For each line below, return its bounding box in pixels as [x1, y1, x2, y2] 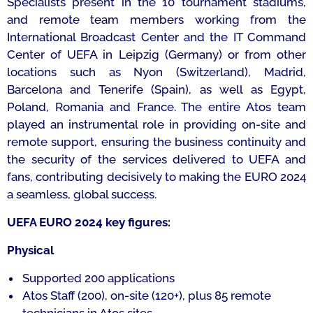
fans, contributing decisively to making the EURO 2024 [7, 170, 306, 184]
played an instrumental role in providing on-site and [7, 117, 306, 131]
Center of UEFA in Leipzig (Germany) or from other [7, 48, 306, 61]
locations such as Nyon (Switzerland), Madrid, [7, 65, 306, 79]
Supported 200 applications [22, 271, 175, 285]
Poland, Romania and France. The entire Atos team [7, 100, 306, 114]
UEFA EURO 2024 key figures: [7, 215, 170, 229]
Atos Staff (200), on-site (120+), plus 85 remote [22, 289, 271, 303]
